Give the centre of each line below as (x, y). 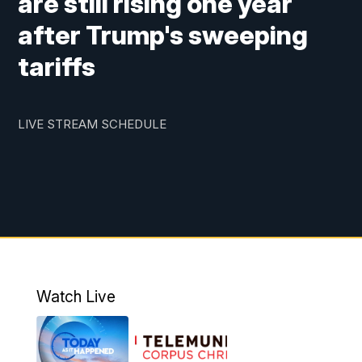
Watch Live (76, 297)
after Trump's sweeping (163, 36)
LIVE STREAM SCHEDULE (93, 124)
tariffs (57, 67)
